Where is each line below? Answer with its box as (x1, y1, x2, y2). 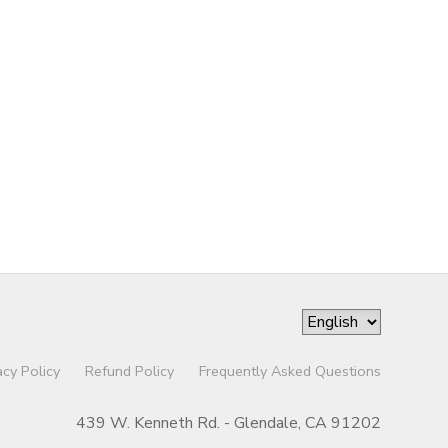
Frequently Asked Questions (198, 361, 381, 381)
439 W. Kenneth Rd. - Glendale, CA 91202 (75, 412, 381, 434)
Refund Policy (84, 361, 174, 381)
